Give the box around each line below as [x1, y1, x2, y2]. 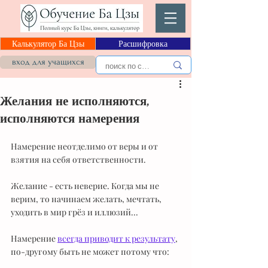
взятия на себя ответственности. [11, 154, 146, 165]
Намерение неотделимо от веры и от [11, 141, 160, 152]
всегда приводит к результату [57, 233, 175, 244]
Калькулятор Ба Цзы [11, 38, 84, 49]
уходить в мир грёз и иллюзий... [11, 206, 138, 218]
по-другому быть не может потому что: [11, 246, 169, 257]
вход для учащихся [11, 57, 84, 67]
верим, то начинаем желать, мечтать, [11, 193, 163, 205]
